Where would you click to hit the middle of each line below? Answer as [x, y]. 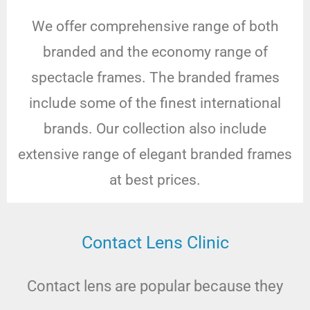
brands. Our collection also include [155, 129]
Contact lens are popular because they [155, 286]
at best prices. [155, 180]
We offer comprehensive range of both [155, 27]
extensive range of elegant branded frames [155, 155]
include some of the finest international [155, 103]
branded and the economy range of [155, 52]
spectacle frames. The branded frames [155, 78]
